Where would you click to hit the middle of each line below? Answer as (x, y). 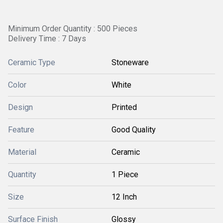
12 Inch (124, 197)
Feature (21, 130)
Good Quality (134, 130)
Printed (124, 107)
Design (20, 107)
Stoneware (130, 62)
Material (22, 152)
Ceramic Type (32, 62)
